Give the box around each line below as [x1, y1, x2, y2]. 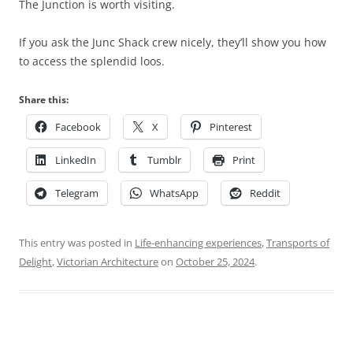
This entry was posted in [19, 236, 135, 251]
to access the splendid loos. [19, 54, 165, 69]
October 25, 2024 [176, 255, 255, 269]
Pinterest [210, 120, 252, 135]
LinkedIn [55, 153, 96, 168]
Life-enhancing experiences [135, 236, 262, 251]
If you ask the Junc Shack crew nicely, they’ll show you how [19, 35, 326, 50]
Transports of [266, 236, 329, 251]
